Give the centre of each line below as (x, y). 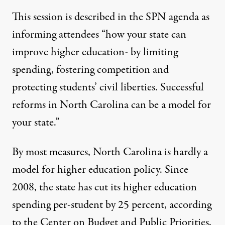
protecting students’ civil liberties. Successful (108, 87)
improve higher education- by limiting (95, 52)
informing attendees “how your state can (99, 34)
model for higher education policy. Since (100, 170)
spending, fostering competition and (90, 70)
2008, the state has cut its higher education (104, 187)
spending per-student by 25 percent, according (112, 205)
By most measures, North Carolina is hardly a (110, 152)
